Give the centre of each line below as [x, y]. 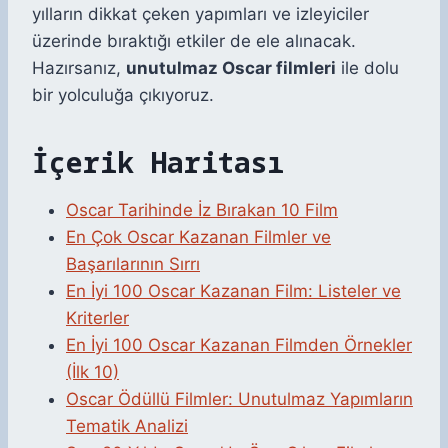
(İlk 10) [92, 372]
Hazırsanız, [79, 68]
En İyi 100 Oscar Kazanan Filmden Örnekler [239, 345]
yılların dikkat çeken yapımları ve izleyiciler [200, 14]
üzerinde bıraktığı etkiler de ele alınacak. [194, 41]
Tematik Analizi [127, 426]
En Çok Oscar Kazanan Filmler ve [198, 237]
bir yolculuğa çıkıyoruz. [123, 95]
